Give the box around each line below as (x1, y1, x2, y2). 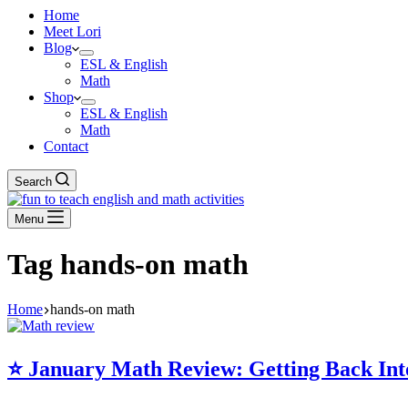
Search (15, 175, 52, 189)
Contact (44, 138, 88, 154)
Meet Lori (44, 24, 101, 39)
